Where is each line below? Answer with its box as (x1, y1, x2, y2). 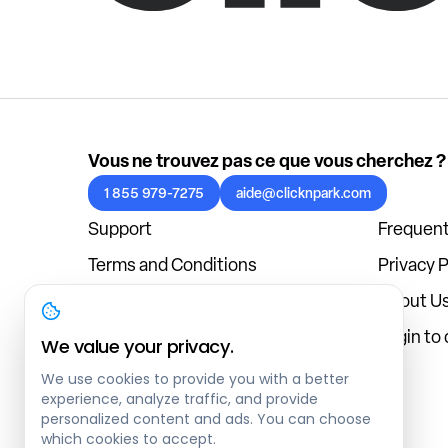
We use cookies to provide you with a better (41, 369, 349, 389)
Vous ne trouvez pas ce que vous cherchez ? (88, 147, 446, 173)
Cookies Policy (88, 288, 201, 312)
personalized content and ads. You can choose (41, 409, 371, 429)
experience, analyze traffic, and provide (41, 389, 318, 409)
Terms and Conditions (88, 252, 257, 276)
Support (88, 216, 152, 240)
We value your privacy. (41, 334, 234, 359)
